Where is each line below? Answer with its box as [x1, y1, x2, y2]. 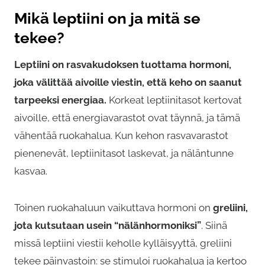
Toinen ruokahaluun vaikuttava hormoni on [14, 201, 213, 214]
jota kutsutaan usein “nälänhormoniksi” [14, 219, 201, 231]
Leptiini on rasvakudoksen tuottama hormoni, [14, 58, 231, 70]
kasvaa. [14, 164, 47, 177]
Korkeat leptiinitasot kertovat [106, 93, 242, 106]
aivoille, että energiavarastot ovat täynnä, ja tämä [14, 111, 240, 124]
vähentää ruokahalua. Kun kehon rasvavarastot [14, 129, 228, 141]
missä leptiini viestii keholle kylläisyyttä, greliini [14, 237, 232, 249]
